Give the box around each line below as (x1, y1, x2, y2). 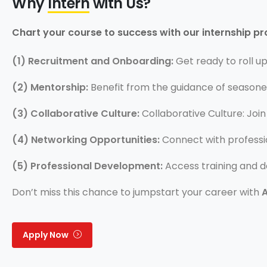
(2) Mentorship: (12, 80, 91, 94)
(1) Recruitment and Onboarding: (12, 54, 176, 68)
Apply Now (23, 228, 69, 241)
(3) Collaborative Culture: (12, 106, 142, 120)
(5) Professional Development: (12, 159, 165, 173)
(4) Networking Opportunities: (12, 132, 162, 147)
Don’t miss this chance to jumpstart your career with (12, 185, 262, 199)
